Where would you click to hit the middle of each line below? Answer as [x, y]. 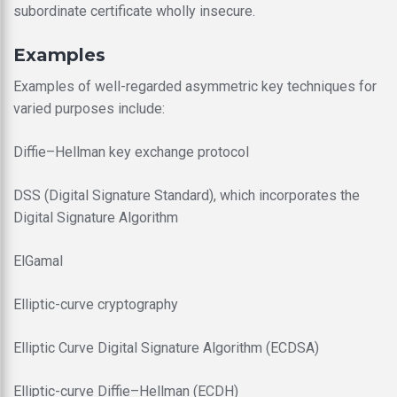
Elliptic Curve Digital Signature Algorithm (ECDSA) [166, 347]
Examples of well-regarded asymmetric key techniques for [195, 86]
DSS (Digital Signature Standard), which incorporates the [187, 195]
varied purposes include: [89, 108]
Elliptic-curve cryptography [96, 304]
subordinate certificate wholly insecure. [134, 11]
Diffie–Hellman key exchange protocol [131, 152]
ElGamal [38, 261]
